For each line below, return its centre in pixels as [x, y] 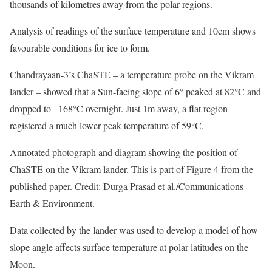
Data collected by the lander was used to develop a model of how [134, 230]
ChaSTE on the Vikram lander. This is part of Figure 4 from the [131, 169]
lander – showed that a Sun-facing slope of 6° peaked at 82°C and [135, 91]
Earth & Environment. [52, 203]
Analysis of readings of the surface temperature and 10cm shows [133, 31]
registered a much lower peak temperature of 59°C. [107, 125]
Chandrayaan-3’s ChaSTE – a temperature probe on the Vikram [132, 74]
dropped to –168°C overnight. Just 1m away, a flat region [119, 108]
